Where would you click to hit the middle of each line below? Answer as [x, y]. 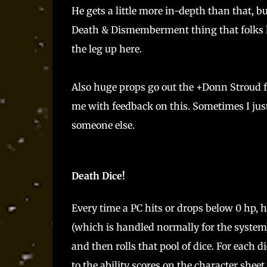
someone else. [103, 125]
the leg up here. [106, 49]
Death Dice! [98, 176]
